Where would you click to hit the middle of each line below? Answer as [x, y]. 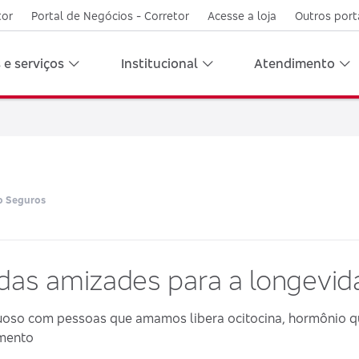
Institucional [159, 63]
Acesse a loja [242, 16]
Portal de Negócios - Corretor [111, 16]
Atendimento [295, 63]
